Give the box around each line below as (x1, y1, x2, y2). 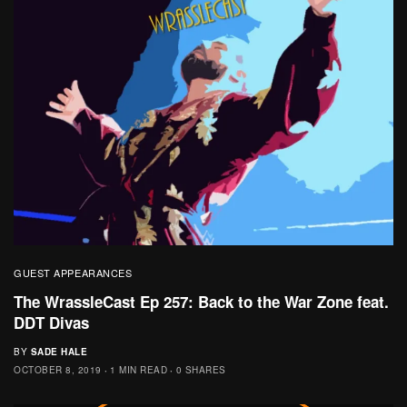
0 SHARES (175, 362, 226, 376)
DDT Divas (14, 311, 89, 333)
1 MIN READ (110, 362, 167, 376)
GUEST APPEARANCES (14, 264, 133, 280)
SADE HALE (30, 344, 87, 358)
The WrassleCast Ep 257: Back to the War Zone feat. (14, 290, 389, 313)
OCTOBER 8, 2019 (14, 362, 102, 376)
